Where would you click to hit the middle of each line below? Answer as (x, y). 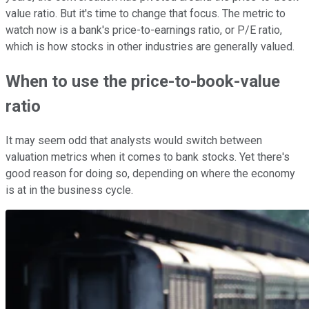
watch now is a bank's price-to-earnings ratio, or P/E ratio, (144, 30)
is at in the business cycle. (69, 190)
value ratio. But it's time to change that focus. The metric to (146, 13)
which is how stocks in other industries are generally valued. (150, 46)
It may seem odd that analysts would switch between (134, 140)
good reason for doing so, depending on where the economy (150, 173)
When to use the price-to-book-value (143, 81)
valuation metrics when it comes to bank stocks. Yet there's (148, 157)
